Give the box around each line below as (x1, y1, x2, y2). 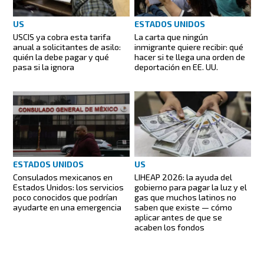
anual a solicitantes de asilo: (13, 41, 121, 52)
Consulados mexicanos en (13, 172, 113, 183)
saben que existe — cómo (134, 202, 232, 213)
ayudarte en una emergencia (13, 202, 124, 213)
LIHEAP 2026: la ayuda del (134, 172, 232, 183)
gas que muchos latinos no (134, 192, 236, 203)
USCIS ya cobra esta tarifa (13, 31, 111, 42)
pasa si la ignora (13, 61, 75, 72)
